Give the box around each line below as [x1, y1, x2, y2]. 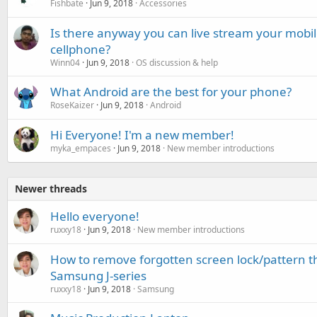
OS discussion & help [136, 57, 218, 69]
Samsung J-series [50, 267, 146, 284]
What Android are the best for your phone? [50, 83, 292, 100]
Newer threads [15, 182, 87, 196]
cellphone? [50, 41, 110, 58]
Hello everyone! [50, 208, 139, 225]
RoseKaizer [50, 99, 94, 112]
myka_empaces [50, 142, 111, 155]
